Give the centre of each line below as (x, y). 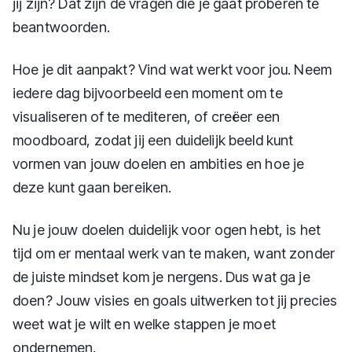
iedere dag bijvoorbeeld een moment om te (148, 93)
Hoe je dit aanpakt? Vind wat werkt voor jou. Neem (172, 70)
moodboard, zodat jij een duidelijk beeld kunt (153, 140)
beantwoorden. (61, 27)
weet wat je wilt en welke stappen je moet (144, 324)
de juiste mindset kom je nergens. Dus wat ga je (161, 277)
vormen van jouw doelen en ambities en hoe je (159, 164)
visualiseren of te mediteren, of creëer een (147, 117)
